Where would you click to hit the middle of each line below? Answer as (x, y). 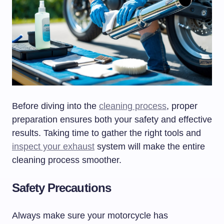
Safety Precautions (61, 188)
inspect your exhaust (53, 147)
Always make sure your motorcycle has (90, 216)
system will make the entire (150, 147)
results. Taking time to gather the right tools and (106, 133)
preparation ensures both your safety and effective (112, 120)
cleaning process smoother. (67, 160)
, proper (182, 106)
